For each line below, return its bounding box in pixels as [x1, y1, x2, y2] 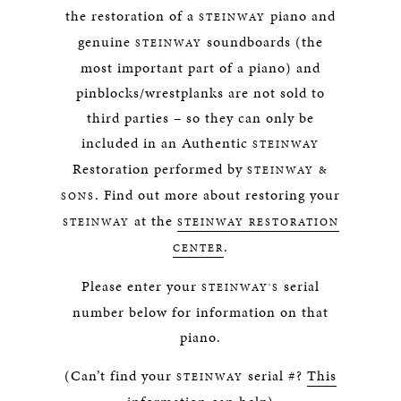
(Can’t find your [64, 365, 176, 386]
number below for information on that [73, 302, 328, 322]
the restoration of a [65, 5, 199, 26]
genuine [78, 31, 135, 52]
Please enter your [81, 276, 201, 296]
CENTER [173, 241, 224, 255]
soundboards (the [202, 31, 323, 52]
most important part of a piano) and [81, 57, 320, 78]
